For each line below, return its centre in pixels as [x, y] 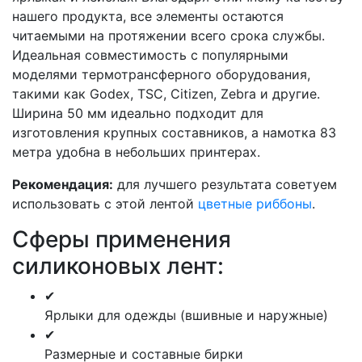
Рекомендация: [63, 184]
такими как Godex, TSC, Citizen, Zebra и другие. [166, 93]
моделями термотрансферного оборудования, [161, 74]
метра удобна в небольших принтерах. [136, 152]
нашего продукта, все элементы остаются [148, 16]
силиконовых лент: [118, 265]
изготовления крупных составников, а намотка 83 [174, 132]
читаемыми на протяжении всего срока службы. [168, 35]
